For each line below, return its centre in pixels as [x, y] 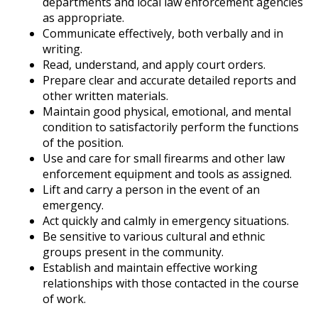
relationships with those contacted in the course [171, 283]
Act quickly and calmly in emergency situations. [166, 220]
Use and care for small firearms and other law [164, 158]
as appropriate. [83, 17]
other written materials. [105, 95]
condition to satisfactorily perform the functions [171, 127]
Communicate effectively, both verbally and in [163, 33]
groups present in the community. [133, 252]
